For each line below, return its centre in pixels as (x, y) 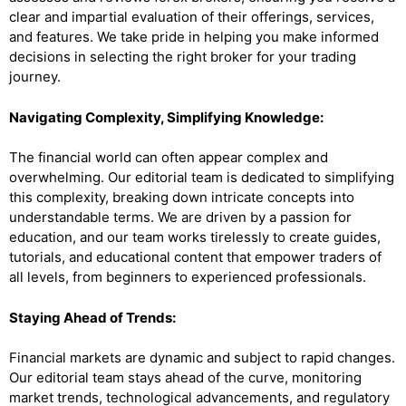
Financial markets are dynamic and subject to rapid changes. (202, 358)
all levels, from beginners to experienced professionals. (188, 277)
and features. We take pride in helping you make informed (194, 37)
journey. (35, 77)
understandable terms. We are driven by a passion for (180, 217)
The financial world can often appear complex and (169, 157)
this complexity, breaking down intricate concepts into (182, 197)
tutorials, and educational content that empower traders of (195, 257)
